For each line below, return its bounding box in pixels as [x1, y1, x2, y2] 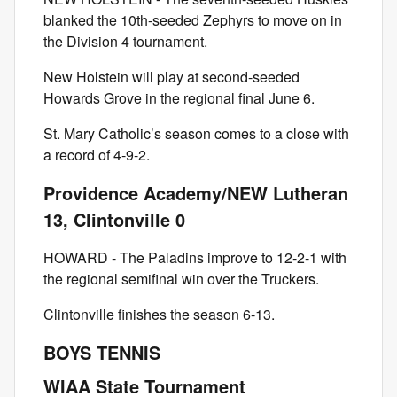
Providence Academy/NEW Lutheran [43, 180, 348, 206]
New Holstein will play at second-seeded [43, 66, 300, 87]
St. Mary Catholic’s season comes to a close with [43, 123, 349, 144]
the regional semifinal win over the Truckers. [43, 269, 319, 289]
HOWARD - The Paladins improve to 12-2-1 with [43, 247, 346, 268]
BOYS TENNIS [43, 339, 160, 365]
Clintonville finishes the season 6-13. [43, 304, 275, 324]
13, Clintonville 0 [43, 206, 185, 232]
